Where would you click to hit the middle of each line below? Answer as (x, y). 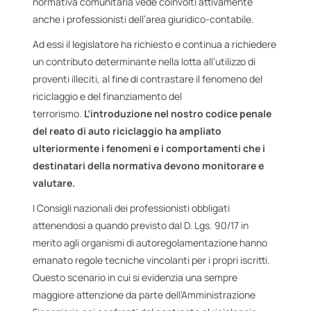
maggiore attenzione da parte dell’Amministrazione (144, 295)
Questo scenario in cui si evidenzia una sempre (135, 278)
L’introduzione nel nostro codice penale (178, 113)
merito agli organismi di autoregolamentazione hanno (150, 243)
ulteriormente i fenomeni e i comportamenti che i (149, 148)
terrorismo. (59, 113)
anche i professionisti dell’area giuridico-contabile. (144, 19)
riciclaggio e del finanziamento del (108, 96)
